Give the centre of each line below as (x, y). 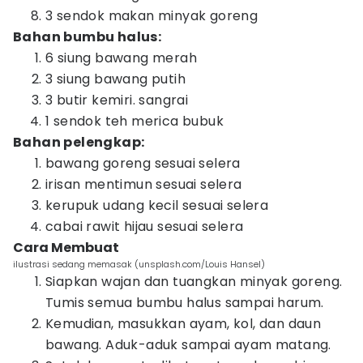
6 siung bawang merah (121, 58)
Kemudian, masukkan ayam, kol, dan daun (184, 324)
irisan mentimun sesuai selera (144, 184)
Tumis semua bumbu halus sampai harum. (185, 303)
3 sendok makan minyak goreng (152, 16)
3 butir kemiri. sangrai (117, 100)
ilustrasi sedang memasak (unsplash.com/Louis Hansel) (139, 264)
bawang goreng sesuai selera (143, 163)
